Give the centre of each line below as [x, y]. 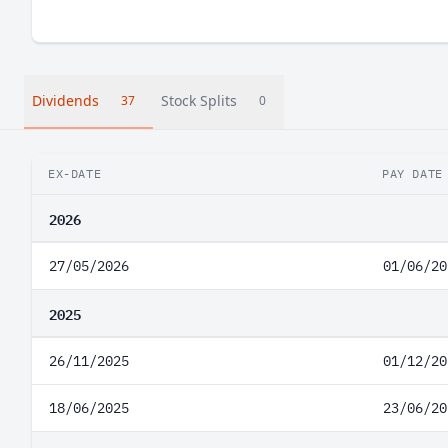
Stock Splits [199, 100]
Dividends [65, 100]
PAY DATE [412, 173]
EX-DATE [75, 173]
